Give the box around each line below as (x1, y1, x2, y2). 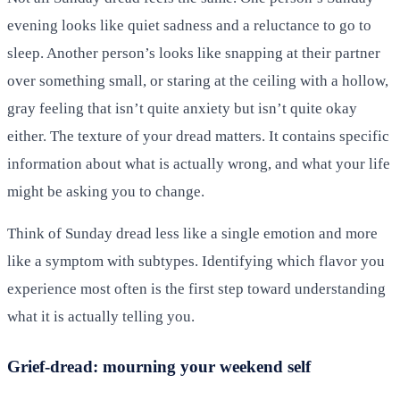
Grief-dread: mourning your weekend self (7, 356, 311, 376)
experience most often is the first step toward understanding (7, 279, 386, 297)
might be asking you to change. (7, 182, 204, 200)
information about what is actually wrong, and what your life (7, 154, 390, 172)
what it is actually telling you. (7, 307, 195, 325)
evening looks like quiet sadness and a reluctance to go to (7, 16, 371, 34)
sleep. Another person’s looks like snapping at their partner (7, 44, 380, 62)
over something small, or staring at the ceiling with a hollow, (7, 71, 388, 89)
